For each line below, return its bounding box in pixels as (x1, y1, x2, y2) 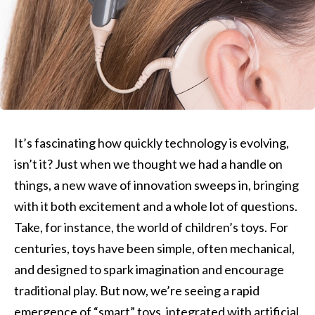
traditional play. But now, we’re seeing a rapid (14, 283, 259, 298)
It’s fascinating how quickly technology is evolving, (14, 135, 289, 150)
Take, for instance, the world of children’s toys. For (14, 219, 288, 235)
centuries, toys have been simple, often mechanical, (14, 240, 295, 256)
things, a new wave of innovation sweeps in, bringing (14, 177, 299, 193)
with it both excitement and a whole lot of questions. (14, 198, 297, 214)
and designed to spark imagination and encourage (14, 262, 284, 277)
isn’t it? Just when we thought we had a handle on (14, 156, 283, 172)
